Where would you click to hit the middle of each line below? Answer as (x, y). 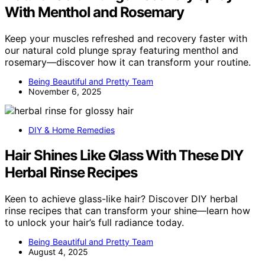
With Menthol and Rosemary (94, 12)
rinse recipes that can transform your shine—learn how (127, 210)
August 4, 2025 (58, 251)
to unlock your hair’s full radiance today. (94, 222)
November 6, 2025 (65, 91)
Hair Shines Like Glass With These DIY (124, 155)
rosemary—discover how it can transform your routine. (128, 62)
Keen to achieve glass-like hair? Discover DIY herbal (121, 198)
